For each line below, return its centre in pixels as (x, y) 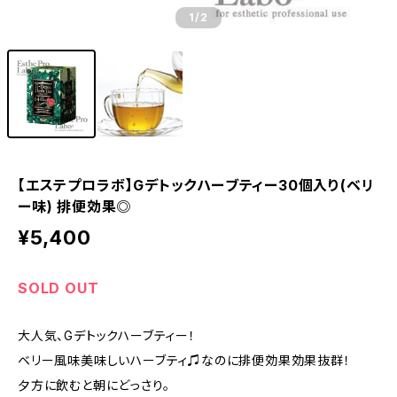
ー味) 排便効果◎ (75, 206)
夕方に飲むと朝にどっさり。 (94, 385)
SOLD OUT (58, 288)
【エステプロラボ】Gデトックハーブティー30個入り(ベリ (196, 185)
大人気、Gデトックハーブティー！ (107, 335)
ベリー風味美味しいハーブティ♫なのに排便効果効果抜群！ (184, 360)
